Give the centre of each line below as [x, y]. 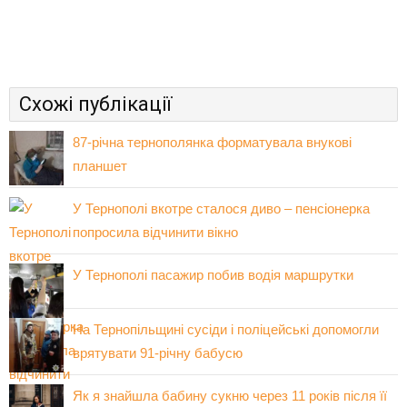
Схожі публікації [95, 104]
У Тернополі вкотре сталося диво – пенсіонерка [221, 208]
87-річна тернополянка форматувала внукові [212, 142]
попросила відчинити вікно [155, 232]
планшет [100, 165]
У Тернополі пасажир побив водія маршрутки [213, 274]
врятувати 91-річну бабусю [158, 352]
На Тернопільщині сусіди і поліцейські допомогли [226, 329]
